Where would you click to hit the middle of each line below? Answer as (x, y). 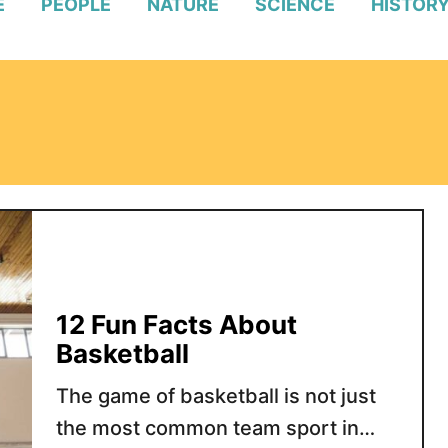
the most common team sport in (207, 427)
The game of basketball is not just (215, 395)
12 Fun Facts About (176, 324)
